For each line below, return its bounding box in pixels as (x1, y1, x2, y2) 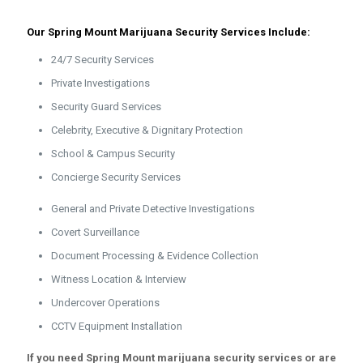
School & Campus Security (51, 147, 175, 160)
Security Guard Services (51, 100, 161, 113)
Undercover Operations (51, 297, 160, 310)
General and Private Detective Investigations (51, 203, 254, 216)
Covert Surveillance (51, 226, 139, 239)
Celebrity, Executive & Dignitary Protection (51, 124, 243, 137)
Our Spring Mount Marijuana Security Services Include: (27, 26, 310, 39)
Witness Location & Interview (51, 273, 186, 286)
